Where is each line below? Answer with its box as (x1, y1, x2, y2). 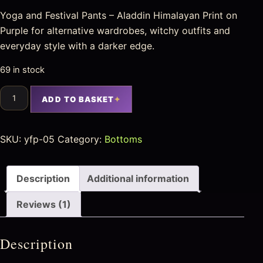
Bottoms (104, 133, 142, 145)
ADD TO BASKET (42, 94, 114, 104)
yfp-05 (24, 133, 55, 145)
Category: (58, 133, 104, 145)
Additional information (87, 172, 189, 184)
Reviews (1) (16, 198, 71, 210)
